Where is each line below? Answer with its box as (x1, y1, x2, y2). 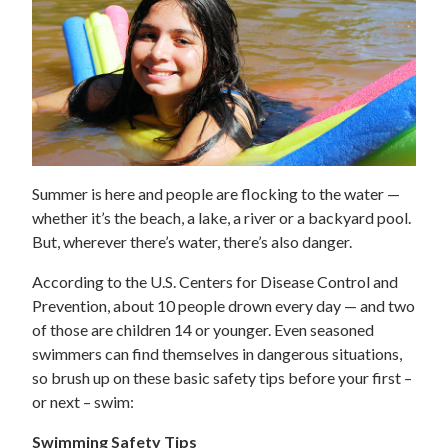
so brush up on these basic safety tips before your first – (32, 368, 412, 388)
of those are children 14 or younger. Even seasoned (32, 320, 374, 340)
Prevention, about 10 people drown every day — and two (32, 296, 415, 316)
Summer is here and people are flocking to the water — (32, 184, 400, 204)
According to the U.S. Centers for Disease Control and (32, 272, 398, 292)
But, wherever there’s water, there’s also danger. (32, 232, 352, 252)
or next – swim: (32, 392, 134, 412)
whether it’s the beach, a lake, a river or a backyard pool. (32, 208, 411, 228)
